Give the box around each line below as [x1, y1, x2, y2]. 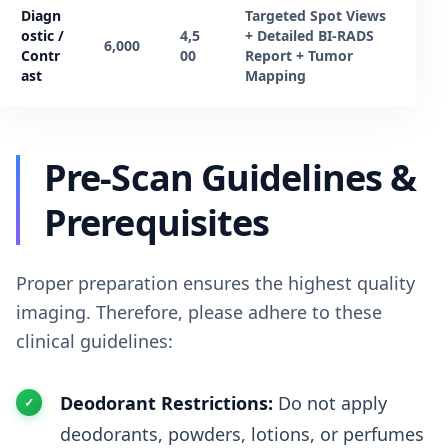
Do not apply [273, 390, 387, 415]
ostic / [21, 25, 64, 45]
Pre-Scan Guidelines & [44, 152, 417, 202]
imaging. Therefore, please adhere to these [16, 299, 382, 324]
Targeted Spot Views [245, 5, 386, 25]
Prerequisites [44, 197, 270, 247]
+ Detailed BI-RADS [245, 25, 374, 45]
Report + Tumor [245, 45, 353, 65]
